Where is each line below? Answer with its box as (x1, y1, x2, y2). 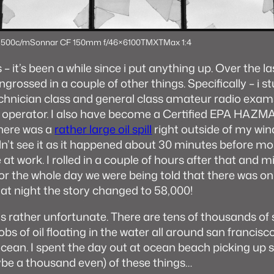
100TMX (128, 35, 159, 48)
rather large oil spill (54, 120, 152, 137)
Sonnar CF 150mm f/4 (30, 35, 114, 48)
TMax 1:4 (158, 35, 192, 48)
